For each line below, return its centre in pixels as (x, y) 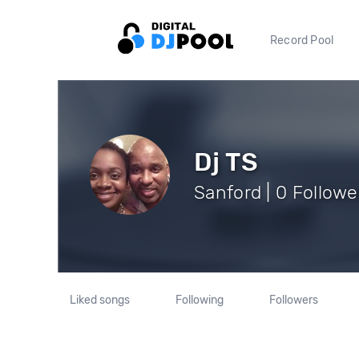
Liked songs (100, 300)
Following (199, 300)
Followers (293, 300)
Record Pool (302, 40)
